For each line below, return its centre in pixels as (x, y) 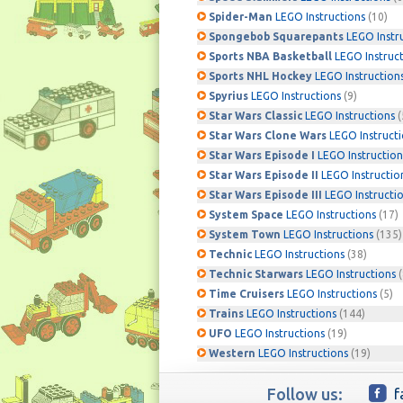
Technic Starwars (257, 274)
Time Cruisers (248, 294)
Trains (228, 313)
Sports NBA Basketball (272, 56)
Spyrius (230, 96)
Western (233, 353)
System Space (247, 215)
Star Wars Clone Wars (269, 135)
